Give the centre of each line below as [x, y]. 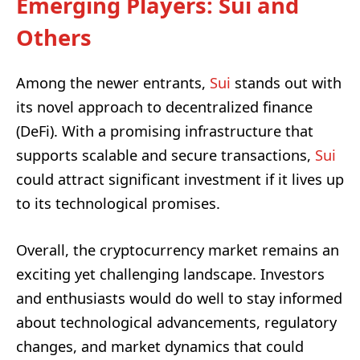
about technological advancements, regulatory [176, 322]
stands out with [286, 82]
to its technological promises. [118, 203]
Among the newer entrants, [113, 82]
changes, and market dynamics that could [160, 346]
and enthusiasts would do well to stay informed [179, 298]
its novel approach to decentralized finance [164, 106]
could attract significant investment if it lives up [180, 179]
